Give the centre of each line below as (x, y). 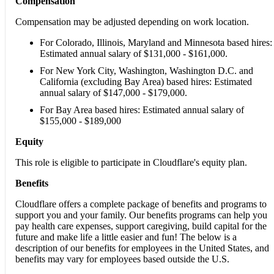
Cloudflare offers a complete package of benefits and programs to (141, 204)
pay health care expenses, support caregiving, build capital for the (141, 226)
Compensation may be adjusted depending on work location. (132, 21)
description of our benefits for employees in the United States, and (142, 248)
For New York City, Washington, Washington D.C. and (146, 70)
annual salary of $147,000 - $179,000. (113, 92)
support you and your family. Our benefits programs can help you (141, 215)
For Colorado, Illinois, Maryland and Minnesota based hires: (156, 42)
